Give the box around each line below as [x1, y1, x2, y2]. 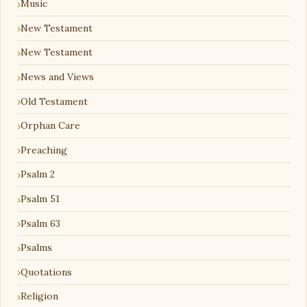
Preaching [21, 143, 67, 156]
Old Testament [21, 95, 88, 108]
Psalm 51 [21, 193, 60, 206]
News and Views [21, 71, 94, 84]
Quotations [21, 265, 72, 278]
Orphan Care [21, 119, 80, 132]
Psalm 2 [21, 168, 55, 181]
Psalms [21, 241, 52, 254]
